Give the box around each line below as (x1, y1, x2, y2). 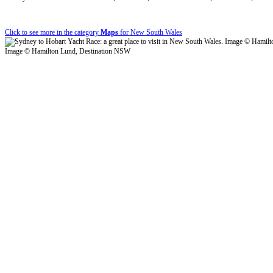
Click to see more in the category (5, 27, 101, 37)
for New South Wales (118, 27, 182, 37)
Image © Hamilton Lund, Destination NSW (5, 46, 130, 55)
